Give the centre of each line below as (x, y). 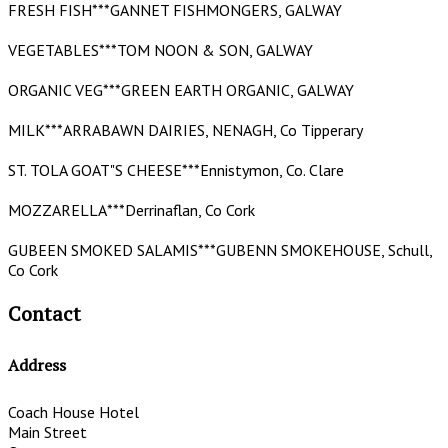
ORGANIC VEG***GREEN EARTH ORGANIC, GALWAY (181, 89)
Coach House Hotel (73, 412)
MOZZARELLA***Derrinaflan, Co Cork (151, 209)
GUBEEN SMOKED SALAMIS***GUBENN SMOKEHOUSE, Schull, (220, 249)
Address (37, 364)
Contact (44, 313)
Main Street (47, 432)
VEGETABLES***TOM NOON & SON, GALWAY (160, 49)
